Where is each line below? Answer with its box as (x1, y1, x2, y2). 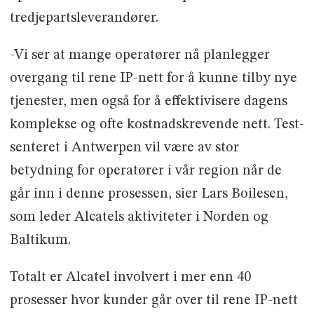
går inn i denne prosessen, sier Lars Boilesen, (9, 186, 288, 201)
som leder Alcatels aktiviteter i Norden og (9, 210, 268, 224)
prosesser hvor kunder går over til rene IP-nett (9, 293, 298, 308)
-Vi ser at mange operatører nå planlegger (9, 48, 270, 62)
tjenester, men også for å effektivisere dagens (9, 94, 287, 109)
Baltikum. (9, 233, 71, 247)
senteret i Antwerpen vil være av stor (9, 140, 239, 155)
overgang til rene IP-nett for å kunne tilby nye (9, 71, 297, 86)
